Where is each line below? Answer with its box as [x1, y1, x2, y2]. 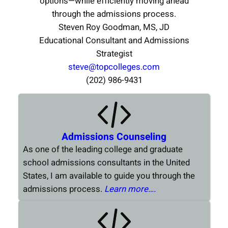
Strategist [96, 47, 132, 60]
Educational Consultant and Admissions [39, 34, 189, 47]
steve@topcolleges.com [68, 60, 160, 73]
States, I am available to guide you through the [22, 169, 195, 183]
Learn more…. [104, 183, 156, 196]
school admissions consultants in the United [22, 156, 190, 169]
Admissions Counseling [62, 130, 166, 145]
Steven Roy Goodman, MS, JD [59, 20, 169, 34]
